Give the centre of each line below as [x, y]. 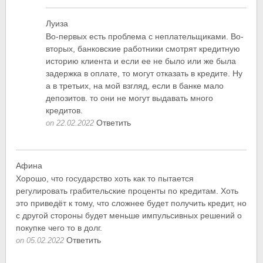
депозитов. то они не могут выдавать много [130, 98]
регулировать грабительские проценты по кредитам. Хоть [127, 191]
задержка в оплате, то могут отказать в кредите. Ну [144, 74]
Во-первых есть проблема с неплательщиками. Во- [145, 37]
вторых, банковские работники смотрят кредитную [143, 49]
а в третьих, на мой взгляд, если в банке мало [135, 86]
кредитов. [65, 111]
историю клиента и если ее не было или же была [141, 61]
